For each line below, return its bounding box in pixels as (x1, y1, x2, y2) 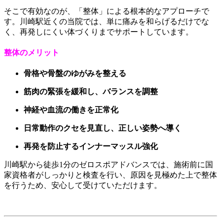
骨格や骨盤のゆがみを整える (24, 69, 126, 78)
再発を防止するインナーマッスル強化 (24, 142, 158, 151)
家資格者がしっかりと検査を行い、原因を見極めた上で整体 (4, 171, 217, 180)
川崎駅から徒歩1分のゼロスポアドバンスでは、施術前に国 (4, 160, 213, 169)
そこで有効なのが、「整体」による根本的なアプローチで (4, 6, 209, 15)
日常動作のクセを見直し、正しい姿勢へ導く (24, 124, 182, 133)
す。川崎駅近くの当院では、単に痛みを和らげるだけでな (4, 17, 209, 26)
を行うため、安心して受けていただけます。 (4, 181, 162, 190)
